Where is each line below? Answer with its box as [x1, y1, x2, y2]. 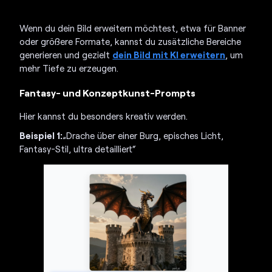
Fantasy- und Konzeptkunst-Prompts [19, 86, 196, 98]
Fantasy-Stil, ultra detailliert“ [19, 143, 137, 154]
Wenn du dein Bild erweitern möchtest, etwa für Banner [19, 22, 246, 33]
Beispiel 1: [19, 129, 63, 141]
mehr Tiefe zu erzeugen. [19, 62, 119, 73]
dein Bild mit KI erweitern [112, 49, 226, 60]
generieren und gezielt [19, 49, 113, 60]
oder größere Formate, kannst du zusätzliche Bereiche [19, 35, 242, 47]
